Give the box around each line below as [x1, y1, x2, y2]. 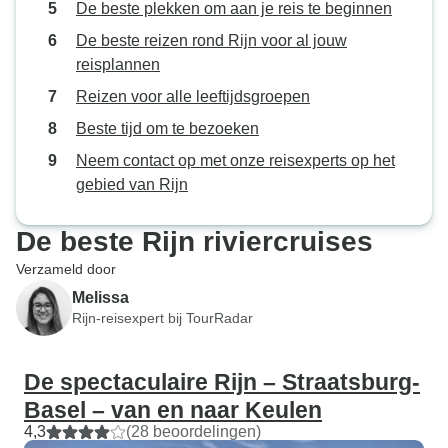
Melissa [72, 288, 129, 306]
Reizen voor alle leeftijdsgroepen [76, 88, 310, 105]
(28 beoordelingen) [126, 423, 261, 440]
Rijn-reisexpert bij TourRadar [72, 309, 253, 326]
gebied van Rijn [76, 176, 188, 193]
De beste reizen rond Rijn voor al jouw [76, 32, 347, 49]
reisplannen [76, 56, 160, 73]
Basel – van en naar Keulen [24, 397, 322, 423]
